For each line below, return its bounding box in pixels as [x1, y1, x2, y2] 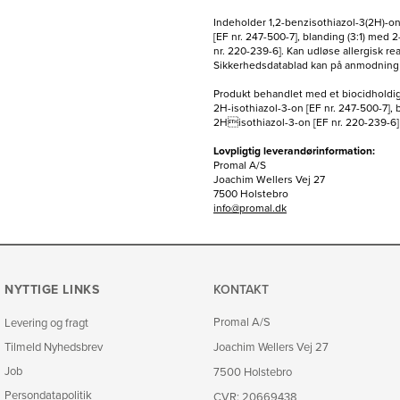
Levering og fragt [4, 315, 88, 330]
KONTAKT [213, 282, 269, 298]
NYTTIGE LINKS [4, 282, 100, 298]
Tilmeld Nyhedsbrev [4, 339, 103, 354]
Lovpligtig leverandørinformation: [213, 144, 375, 157]
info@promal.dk [213, 201, 287, 214]
